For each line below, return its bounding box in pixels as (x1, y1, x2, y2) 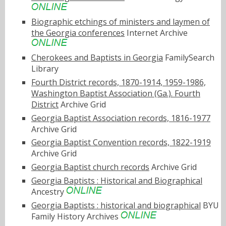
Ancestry (31, 186, 66, 197)
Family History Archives (31, 210, 121, 222)
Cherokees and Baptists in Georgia (31, 52, 163, 64)
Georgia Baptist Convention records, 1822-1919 (31, 137, 211, 148)
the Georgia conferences (31, 27, 125, 39)
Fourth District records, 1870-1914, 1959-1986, (31, 76, 206, 88)
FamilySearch (163, 52, 214, 64)
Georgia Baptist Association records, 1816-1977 (31, 112, 210, 124)
